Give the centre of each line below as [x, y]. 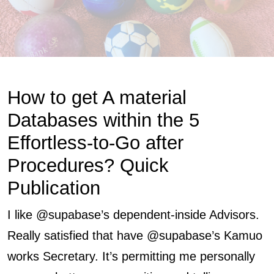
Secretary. [71, 256]
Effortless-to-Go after [95, 143]
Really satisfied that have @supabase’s [116, 235]
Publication [54, 188]
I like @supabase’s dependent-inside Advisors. [133, 215]
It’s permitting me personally [179, 256]
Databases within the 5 [103, 120]
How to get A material [97, 98]
